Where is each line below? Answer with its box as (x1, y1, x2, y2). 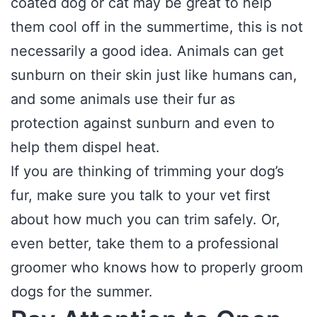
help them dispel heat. (11, 139, 164, 156)
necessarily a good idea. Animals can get (11, 42, 284, 59)
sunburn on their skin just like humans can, (11, 67, 297, 83)
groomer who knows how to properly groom (11, 259, 303, 276)
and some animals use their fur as (11, 91, 235, 108)
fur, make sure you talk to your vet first (11, 187, 270, 204)
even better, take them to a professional (11, 235, 279, 252)
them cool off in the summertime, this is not (11, 18, 303, 35)
